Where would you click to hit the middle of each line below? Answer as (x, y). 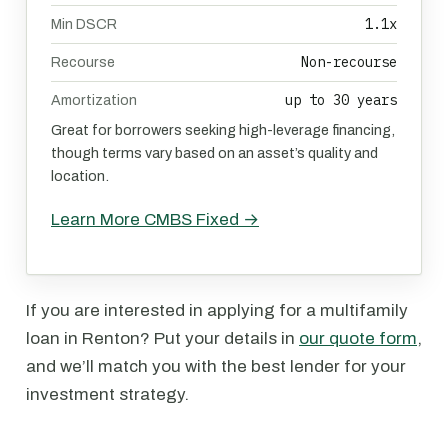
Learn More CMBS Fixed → (155, 219)
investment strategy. (107, 394)
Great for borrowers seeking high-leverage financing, (223, 130)
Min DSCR (84, 24)
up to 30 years (341, 100)
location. (80, 176)
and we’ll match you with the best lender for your (216, 366)
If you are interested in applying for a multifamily (217, 310)
